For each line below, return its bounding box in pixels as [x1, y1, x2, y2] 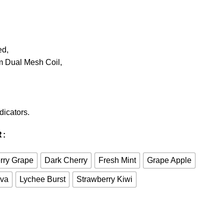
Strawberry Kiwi [76, 175, 132, 183]
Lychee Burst [19, 175, 65, 183]
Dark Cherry [44, 156, 87, 164]
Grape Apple [147, 156, 191, 164]
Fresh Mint [98, 156, 136, 164]
